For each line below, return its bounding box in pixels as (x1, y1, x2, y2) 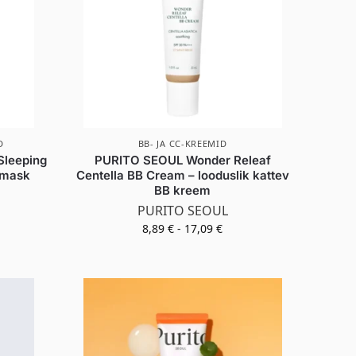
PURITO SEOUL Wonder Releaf (94, 152, 271, 168)
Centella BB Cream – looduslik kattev (75, 167, 289, 183)
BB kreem (154, 182, 211, 198)
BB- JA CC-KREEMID (137, 137, 227, 149)
